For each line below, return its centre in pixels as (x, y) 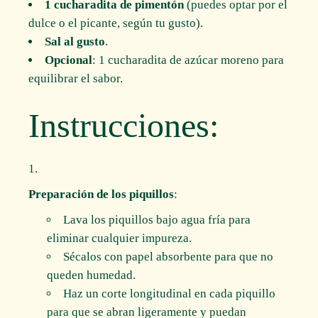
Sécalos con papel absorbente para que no (168, 257)
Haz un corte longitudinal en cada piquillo (169, 294)
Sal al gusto (75, 41)
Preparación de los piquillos (102, 194)
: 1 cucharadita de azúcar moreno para (188, 60)
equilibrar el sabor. (76, 78)
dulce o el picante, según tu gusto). (116, 23)
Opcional (69, 60)
